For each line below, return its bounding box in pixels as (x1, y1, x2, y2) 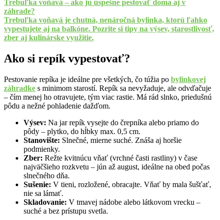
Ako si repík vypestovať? (4, 52, 130, 65)
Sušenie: (24, 180, 51, 189)
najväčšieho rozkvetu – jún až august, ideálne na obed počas (24, 163, 210, 171)
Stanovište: (24, 136, 60, 145)
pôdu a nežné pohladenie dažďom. (4, 102, 110, 110)
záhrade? (4, 7, 35, 16)
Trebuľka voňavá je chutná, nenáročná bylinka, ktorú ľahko (4, 16, 207, 25)
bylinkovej (171, 75, 206, 84)
